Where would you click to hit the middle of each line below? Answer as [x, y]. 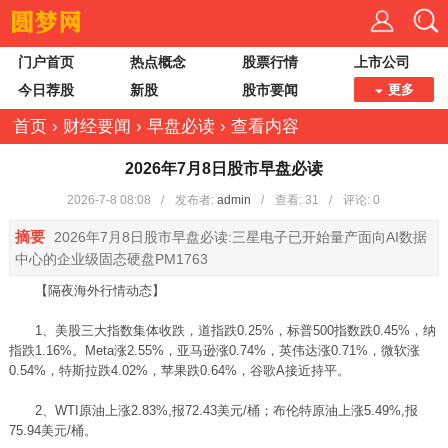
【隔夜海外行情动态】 [86, 290]
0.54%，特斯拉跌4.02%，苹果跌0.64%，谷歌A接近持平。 [179, 370]
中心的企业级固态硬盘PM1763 [111, 259]
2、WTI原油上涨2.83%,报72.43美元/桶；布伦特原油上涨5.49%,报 [213, 410]
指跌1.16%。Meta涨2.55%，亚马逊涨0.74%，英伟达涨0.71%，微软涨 [214, 350]
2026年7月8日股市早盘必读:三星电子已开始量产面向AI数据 [238, 237]
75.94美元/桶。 [52, 430]
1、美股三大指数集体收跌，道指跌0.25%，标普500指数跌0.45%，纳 [222, 330]
